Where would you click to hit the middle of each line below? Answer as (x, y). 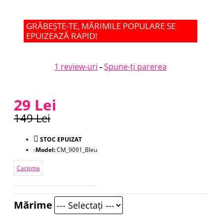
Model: (45, 150)
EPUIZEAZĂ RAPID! (62, 36)
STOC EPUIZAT (61, 139)
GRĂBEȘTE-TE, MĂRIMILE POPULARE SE (101, 26)
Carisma (28, 168)
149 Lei (32, 118)
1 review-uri (76, 67)
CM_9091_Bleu (77, 150)
